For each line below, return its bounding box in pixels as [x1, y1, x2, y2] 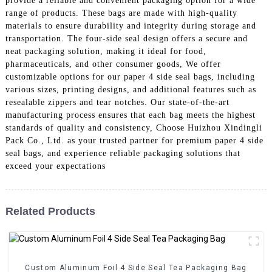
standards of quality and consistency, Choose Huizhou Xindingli [5, 123, 262, 132]
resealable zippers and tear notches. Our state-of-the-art [5, 97, 229, 107]
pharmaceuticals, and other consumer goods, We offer [5, 59, 221, 69]
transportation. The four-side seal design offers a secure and [5, 33, 248, 43]
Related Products [5, 205, 95, 217]
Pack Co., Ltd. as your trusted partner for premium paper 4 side [5, 135, 263, 145]
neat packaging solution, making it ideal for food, [5, 46, 206, 56]
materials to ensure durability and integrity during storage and [5, 21, 256, 30]
